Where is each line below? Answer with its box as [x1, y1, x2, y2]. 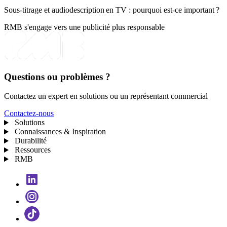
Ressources [14, 145, 51, 155]
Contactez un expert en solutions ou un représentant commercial [4, 92, 208, 101]
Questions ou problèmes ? [4, 71, 110, 82]
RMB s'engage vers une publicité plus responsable [4, 22, 165, 31]
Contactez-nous [4, 109, 54, 118]
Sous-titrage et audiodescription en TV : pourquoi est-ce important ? [4, 5, 219, 14]
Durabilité [14, 136, 47, 145]
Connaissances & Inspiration [14, 127, 106, 136]
